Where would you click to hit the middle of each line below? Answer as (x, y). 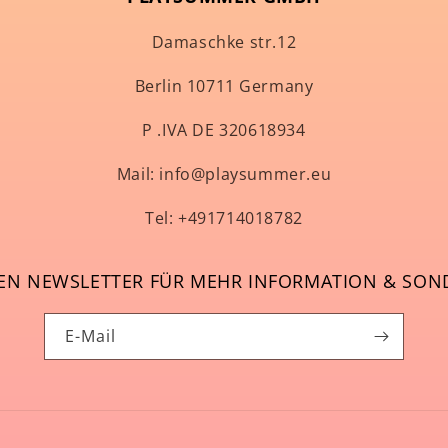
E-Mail (90, 336)
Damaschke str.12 (224, 42)
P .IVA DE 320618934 (224, 130)
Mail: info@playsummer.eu (224, 174)
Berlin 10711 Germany (224, 86)
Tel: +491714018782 (224, 218)
